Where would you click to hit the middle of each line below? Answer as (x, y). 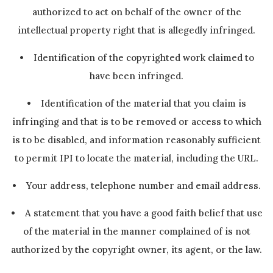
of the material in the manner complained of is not (136, 231)
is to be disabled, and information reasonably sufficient (136, 140)
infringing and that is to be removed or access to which (136, 122)
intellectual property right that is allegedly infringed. (136, 30)
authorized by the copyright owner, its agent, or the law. (136, 250)
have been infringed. (136, 76)
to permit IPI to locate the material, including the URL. (136, 158)
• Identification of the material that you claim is (136, 103)
